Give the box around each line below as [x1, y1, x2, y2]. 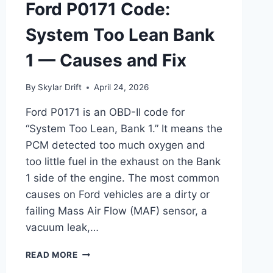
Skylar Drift [37, 82, 82, 93]
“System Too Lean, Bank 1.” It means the [25, 122, 222, 135]
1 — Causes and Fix [25, 49, 186, 71]
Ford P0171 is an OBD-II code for [25, 106, 185, 119]
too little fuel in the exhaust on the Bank [25, 155, 221, 168]
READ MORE [25, 250, 78, 260]
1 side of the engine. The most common [25, 172, 219, 185]
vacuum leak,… [25, 221, 99, 234]
